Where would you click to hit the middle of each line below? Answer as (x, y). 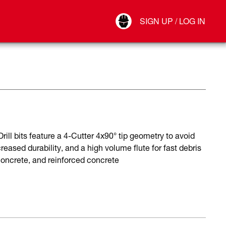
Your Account (151, 13)
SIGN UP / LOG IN (173, 21)
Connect (144, 23)
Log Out (143, 33)
